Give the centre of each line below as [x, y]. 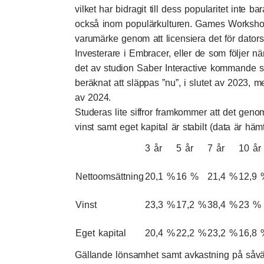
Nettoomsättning [110, 176]
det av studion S [109, 68]
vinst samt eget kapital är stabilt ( [144, 127]
